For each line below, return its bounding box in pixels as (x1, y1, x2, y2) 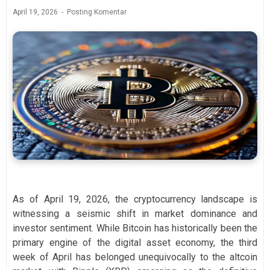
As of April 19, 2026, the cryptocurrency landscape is (13, 193, 257, 206)
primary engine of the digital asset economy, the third (13, 237, 257, 249)
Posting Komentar (67, 7, 127, 16)
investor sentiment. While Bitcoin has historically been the (13, 222, 257, 234)
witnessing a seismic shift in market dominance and (13, 208, 257, 220)
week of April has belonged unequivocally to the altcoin (13, 251, 257, 263)
